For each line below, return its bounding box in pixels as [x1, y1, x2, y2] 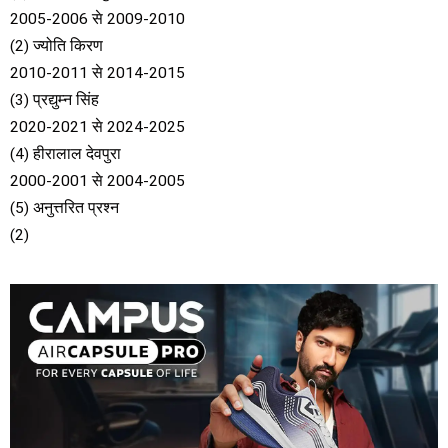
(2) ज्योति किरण [10, 36, 103, 55]
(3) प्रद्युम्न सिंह [10, 90, 99, 109]
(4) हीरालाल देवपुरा [10, 144, 121, 163]
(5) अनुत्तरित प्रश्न [10, 198, 119, 217]
